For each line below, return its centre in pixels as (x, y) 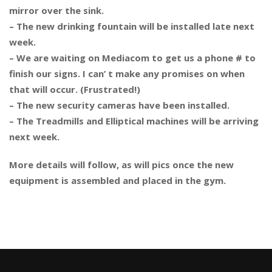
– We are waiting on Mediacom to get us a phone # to (132, 58)
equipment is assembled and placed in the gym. (117, 180)
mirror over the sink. (56, 10)
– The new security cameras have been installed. (119, 105)
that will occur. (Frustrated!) (75, 89)
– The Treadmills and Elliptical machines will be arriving (134, 121)
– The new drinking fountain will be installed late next (132, 26)
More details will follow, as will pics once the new (121, 165)
